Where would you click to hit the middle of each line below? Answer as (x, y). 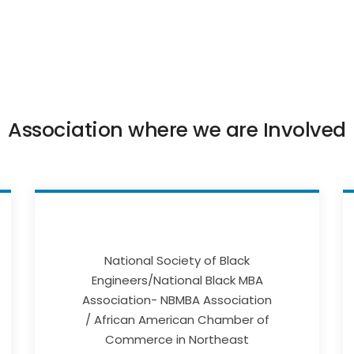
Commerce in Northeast (177, 340)
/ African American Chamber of (177, 320)
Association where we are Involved (177, 130)
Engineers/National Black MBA (177, 281)
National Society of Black (177, 261)
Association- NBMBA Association (177, 300)
